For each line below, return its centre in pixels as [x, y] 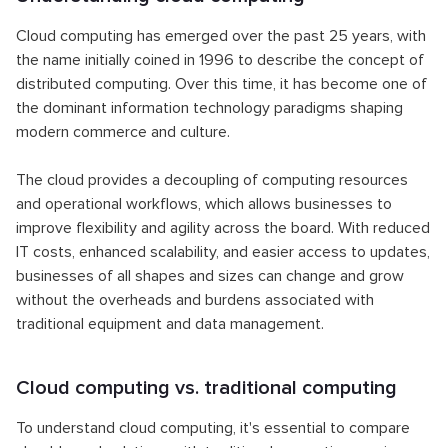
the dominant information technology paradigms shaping [209, 108]
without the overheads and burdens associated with [195, 300]
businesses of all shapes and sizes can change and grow [210, 276]
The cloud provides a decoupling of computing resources [212, 180]
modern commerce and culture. [123, 132]
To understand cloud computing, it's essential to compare [213, 428]
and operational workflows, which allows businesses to [204, 204]
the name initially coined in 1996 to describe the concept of [220, 60]
